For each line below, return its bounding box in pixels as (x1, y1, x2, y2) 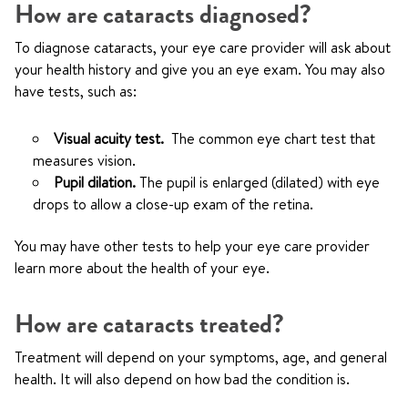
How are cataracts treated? (15, 308, 284, 341)
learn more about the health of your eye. (15, 258, 270, 278)
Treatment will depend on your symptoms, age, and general (15, 347, 387, 367)
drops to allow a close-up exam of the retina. (33, 194, 313, 214)
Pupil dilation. (54, 172, 139, 192)
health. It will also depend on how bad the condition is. (15, 369, 350, 389)
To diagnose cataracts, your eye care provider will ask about (15, 37, 391, 57)
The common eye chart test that (171, 128, 375, 148)
